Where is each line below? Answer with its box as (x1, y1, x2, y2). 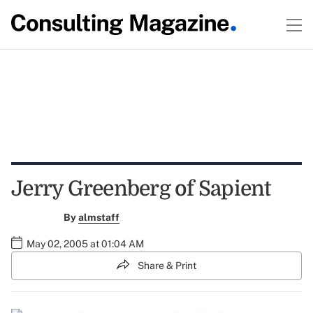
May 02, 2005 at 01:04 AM (27, 238, 144, 249)
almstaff (78, 212, 119, 223)
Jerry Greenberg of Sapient (11, 177, 271, 201)
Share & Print (138, 260, 196, 271)
